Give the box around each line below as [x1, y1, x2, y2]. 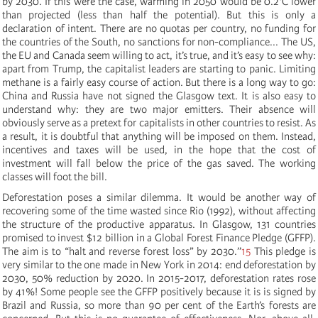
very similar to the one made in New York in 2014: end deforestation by [2, 258, 316, 271]
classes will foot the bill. [2, 170, 107, 183]
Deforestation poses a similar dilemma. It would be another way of [2, 190, 316, 204]
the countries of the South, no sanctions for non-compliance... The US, [2, 35, 316, 48]
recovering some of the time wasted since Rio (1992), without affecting [2, 204, 316, 217]
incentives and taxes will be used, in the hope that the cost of [2, 143, 316, 156]
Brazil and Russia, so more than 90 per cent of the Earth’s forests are [2, 298, 316, 312]
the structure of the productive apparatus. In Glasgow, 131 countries [2, 217, 316, 231]
